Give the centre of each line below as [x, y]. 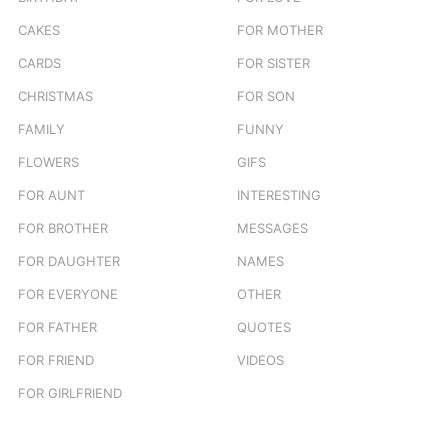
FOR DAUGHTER [69, 260]
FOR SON [266, 95]
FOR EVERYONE [68, 293]
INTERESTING [279, 194]
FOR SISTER [273, 62]
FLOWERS [48, 161]
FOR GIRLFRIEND [70, 392]
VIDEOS [260, 359]
